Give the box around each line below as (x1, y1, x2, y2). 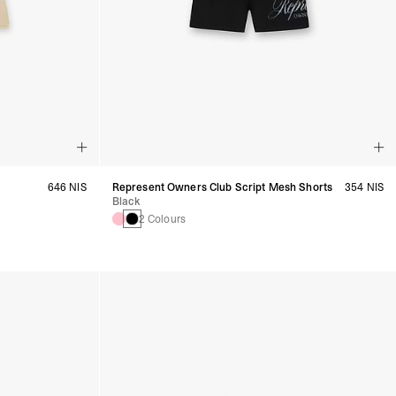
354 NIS (345, 179, 384, 194)
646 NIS (47, 179, 87, 194)
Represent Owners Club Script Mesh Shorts (111, 179, 333, 194)
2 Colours (138, 211, 186, 226)
